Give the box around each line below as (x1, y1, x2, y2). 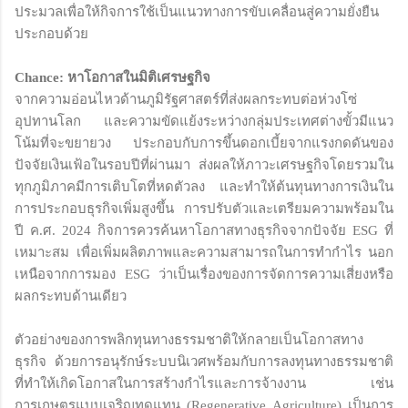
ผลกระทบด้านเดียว (15, 288, 127, 303)
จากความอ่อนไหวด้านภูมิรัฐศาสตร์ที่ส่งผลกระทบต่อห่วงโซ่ (15, 91, 357, 107)
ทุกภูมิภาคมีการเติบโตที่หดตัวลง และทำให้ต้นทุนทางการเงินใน (15, 178, 393, 194)
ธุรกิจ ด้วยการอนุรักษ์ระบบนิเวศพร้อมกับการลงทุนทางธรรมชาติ (15, 353, 393, 369)
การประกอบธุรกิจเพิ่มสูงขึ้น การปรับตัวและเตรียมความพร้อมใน (15, 200, 393, 216)
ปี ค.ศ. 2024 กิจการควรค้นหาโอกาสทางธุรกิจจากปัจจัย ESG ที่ (15, 222, 393, 238)
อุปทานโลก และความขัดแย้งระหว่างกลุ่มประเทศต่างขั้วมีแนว (15, 113, 393, 128)
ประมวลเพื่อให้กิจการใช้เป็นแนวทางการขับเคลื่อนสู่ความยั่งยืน (15, 4, 379, 19)
